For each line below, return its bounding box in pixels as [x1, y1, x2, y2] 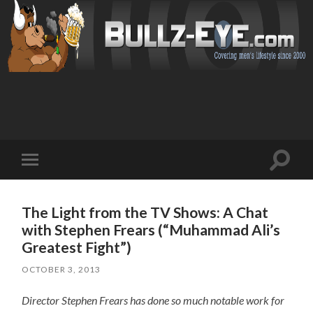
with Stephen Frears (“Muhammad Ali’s [22, 220, 281, 238]
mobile [33, 175, 67, 189]
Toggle [33, 164, 67, 177]
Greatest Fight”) [22, 238, 132, 256]
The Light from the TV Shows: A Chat [22, 203, 269, 221]
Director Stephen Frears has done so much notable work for [22, 293, 285, 307]
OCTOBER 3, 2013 [22, 263, 101, 275]
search [279, 169, 312, 183]
